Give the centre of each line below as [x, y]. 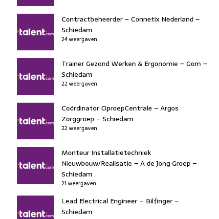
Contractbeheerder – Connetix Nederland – [131, 19]
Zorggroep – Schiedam [98, 119]
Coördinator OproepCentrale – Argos [120, 108]
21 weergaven [79, 183]
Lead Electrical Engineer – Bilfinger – [120, 201]
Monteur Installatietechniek [106, 152]
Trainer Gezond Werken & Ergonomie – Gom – [134, 63]
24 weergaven [79, 39]
